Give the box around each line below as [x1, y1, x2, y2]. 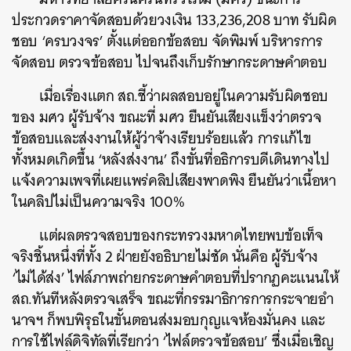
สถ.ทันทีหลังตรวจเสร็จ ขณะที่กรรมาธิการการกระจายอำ [12, 286, 334, 312]
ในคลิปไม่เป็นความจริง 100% [12, 189, 185, 215]
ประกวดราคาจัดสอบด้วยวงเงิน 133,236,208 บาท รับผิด [12, 7, 337, 33]
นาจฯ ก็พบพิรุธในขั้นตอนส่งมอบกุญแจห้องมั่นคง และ [12, 307, 325, 333]
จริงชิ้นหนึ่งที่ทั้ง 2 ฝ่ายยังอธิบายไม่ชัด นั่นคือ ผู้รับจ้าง [12, 244, 318, 270]
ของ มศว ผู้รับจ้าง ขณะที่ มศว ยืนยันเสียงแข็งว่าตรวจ [12, 104, 322, 130]
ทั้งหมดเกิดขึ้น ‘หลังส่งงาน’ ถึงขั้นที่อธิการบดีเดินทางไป [12, 147, 330, 172]
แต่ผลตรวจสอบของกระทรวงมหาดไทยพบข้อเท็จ [39, 223, 324, 248]
